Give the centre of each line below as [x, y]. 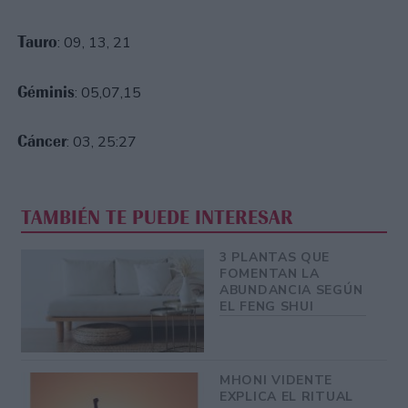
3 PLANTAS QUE [275, 258]
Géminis [46, 92]
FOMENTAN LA [270, 274]
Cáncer [42, 141]
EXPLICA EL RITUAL [286, 396]
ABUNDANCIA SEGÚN [291, 291]
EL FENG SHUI [267, 307]
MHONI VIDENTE [276, 380]
